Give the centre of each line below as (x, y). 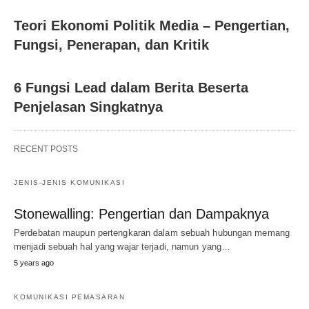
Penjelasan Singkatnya (88, 107)
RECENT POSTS (46, 149)
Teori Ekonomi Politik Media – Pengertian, (152, 26)
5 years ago (34, 263)
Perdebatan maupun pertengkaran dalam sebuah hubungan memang (152, 233)
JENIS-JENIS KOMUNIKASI (69, 182)
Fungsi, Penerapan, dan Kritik (111, 45)
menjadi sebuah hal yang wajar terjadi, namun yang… (122, 247)
